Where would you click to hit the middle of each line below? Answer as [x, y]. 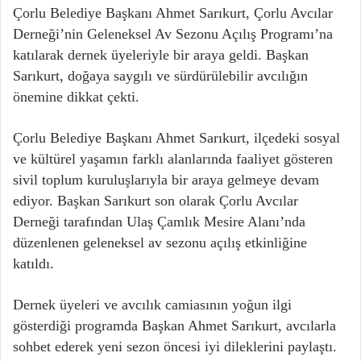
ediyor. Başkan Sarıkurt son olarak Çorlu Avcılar [156, 201]
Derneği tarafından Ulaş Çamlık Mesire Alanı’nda [159, 222]
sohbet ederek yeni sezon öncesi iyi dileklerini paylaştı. [175, 347]
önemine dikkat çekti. [76, 97]
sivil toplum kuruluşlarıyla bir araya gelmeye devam [166, 180]
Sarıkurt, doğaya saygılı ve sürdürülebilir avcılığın [160, 76]
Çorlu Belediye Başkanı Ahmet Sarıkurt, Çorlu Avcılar [173, 13]
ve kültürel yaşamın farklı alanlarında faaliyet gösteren [173, 159]
